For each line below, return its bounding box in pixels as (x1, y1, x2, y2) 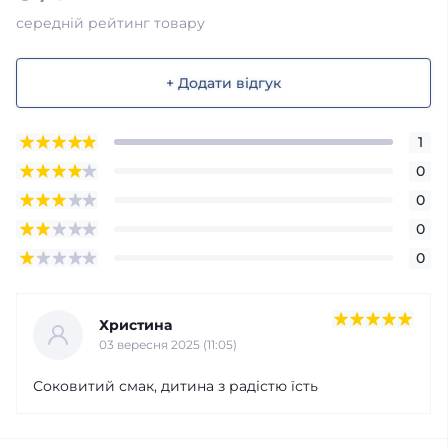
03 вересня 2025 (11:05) (99, 337, 237, 352)
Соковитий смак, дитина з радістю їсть (33, 376, 318, 395)
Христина (99, 316, 172, 334)
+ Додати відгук (166, 73, 281, 92)
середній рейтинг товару (16, 14, 205, 32)
